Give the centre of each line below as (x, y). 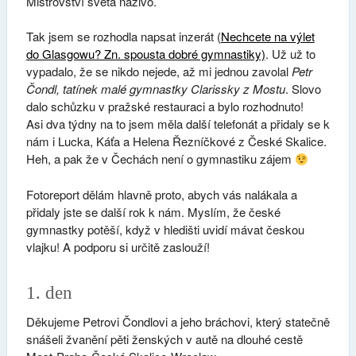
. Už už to (290, 54)
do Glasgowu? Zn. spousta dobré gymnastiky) (145, 54)
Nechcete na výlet (267, 37)
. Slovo (303, 89)
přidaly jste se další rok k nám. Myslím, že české (153, 211)
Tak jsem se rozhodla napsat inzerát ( (123, 37)
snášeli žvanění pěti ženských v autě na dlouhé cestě (164, 339)
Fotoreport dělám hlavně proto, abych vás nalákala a (161, 194)
